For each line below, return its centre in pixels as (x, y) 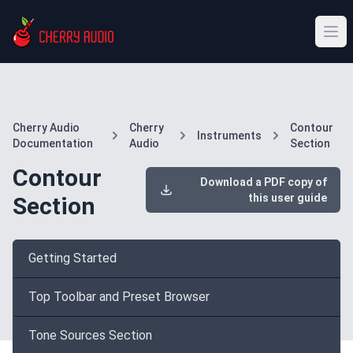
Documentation (53, 143)
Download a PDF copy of (261, 182)
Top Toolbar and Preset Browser (119, 297)
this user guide (288, 198)
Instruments (229, 136)
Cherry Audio (46, 128)
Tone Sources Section (90, 335)
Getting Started (72, 258)
